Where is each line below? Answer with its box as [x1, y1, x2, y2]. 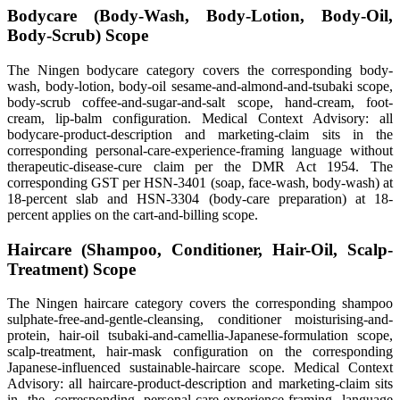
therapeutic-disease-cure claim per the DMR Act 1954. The [7, 158, 393, 174]
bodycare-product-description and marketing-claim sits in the [7, 126, 393, 142]
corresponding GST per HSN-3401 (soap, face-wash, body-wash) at [7, 174, 393, 190]
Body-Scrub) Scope [7, 26, 148, 46]
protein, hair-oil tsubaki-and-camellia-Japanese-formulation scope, [7, 328, 393, 344]
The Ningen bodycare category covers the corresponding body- [7, 62, 393, 78]
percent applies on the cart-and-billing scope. [7, 206, 258, 222]
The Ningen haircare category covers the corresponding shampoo [7, 296, 393, 312]
